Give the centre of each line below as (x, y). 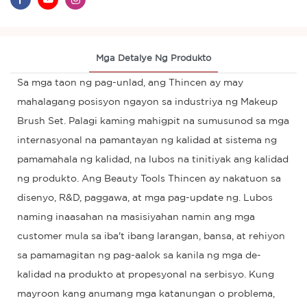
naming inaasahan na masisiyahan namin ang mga (136, 217)
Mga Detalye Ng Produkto (153, 58)
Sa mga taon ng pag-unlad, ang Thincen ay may (130, 83)
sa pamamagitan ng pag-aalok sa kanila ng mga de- (139, 255)
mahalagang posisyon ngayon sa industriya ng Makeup (147, 102)
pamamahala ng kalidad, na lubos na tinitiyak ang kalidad (153, 159)
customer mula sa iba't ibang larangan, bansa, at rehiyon (151, 236)
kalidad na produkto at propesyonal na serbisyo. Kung (146, 274)
